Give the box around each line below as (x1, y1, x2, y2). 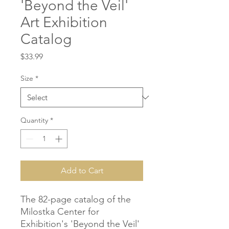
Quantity (20, 116, 48, 125)
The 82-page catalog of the (20, 194, 131, 205)
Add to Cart (60, 166, 103, 176)
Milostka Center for (20, 206, 99, 218)
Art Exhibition (20, 14, 107, 31)
